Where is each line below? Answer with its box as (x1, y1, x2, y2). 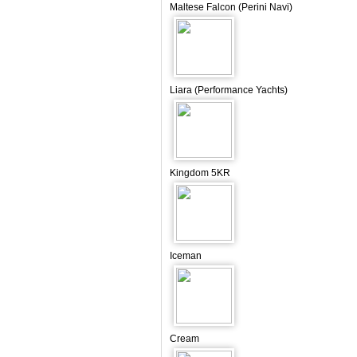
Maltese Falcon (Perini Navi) (170, 2, 292, 13)
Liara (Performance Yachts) (170, 84, 288, 96)
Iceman (170, 250, 202, 261)
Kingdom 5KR (170, 167, 230, 178)
